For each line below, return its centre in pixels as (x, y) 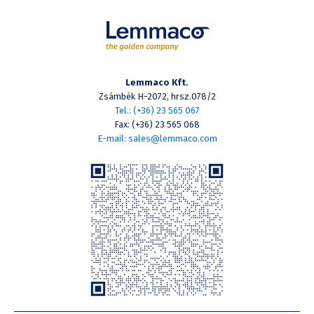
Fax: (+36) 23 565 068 (157, 125)
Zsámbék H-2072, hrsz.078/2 (157, 97)
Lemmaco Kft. (157, 83)
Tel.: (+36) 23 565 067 (157, 111)
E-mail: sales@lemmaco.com (157, 139)
